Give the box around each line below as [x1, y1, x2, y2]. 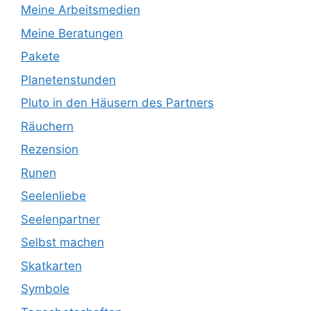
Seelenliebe [21, 189, 86, 203]
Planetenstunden [21, 72, 116, 87]
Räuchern [21, 119, 74, 133]
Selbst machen [21, 235, 104, 250]
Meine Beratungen [21, 26, 123, 40]
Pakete [21, 49, 60, 64]
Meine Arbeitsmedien [21, 3, 140, 17]
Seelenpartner [21, 212, 100, 226]
